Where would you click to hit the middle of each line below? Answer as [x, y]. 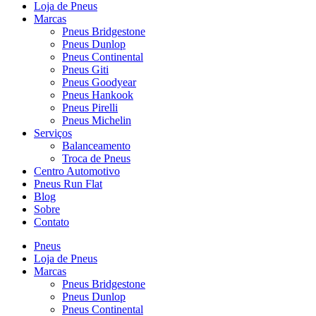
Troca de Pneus [96, 158]
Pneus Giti [85, 69]
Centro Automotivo [77, 171]
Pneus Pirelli [90, 108]
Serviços [53, 133]
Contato [51, 222]
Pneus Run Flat [68, 184]
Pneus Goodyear [99, 82]
